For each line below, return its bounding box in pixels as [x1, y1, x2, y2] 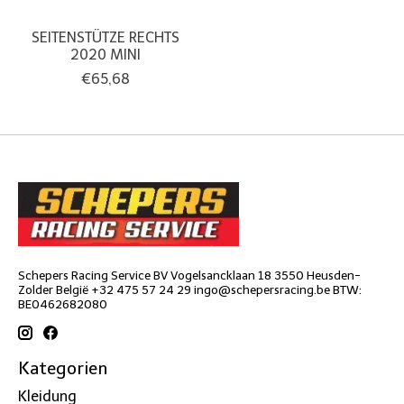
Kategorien [18, 358, 107, 380]
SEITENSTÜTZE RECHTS [31, 28, 179, 46]
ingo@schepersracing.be [194, 281, 330, 297]
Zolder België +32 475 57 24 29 [18, 281, 194, 297]
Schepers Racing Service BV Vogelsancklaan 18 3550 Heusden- [18, 267, 361, 282]
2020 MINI [69, 45, 141, 63]
